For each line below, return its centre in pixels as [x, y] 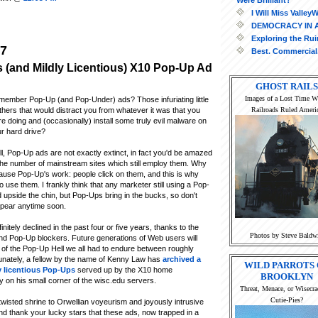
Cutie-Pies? [286, 300]
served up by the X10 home [124, 270]
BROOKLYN [286, 276]
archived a [182, 259]
